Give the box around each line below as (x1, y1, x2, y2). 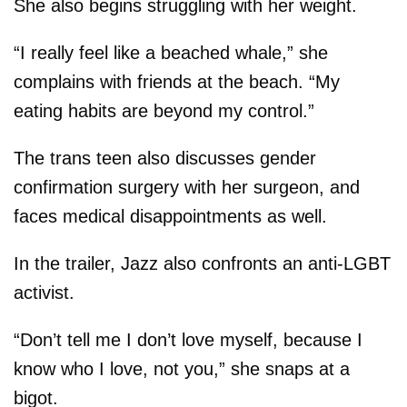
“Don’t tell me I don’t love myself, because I (14, 330, 362, 350)
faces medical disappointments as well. (14, 206, 327, 226)
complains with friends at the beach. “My (14, 72, 340, 92)
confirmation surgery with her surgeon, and (14, 177, 360, 197)
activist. (14, 283, 74, 303)
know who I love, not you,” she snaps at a (14, 359, 350, 379)
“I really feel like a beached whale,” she (14, 43, 328, 63)
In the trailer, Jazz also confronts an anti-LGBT (14, 253, 391, 273)
